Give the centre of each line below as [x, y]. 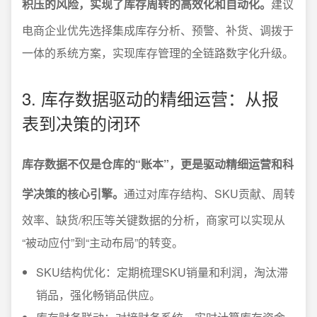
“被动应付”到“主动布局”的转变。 [103, 242]
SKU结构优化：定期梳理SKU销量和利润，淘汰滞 [162, 272]
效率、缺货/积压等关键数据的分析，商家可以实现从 [154, 219]
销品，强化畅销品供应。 [98, 294]
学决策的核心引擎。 [73, 193]
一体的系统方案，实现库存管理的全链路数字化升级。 [158, 52]
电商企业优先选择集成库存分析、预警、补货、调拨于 [158, 30]
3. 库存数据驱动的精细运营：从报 [150, 98]
